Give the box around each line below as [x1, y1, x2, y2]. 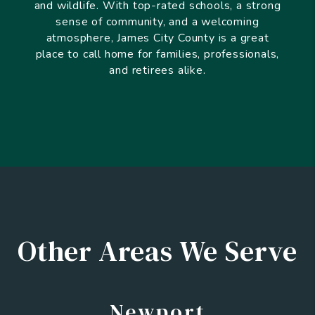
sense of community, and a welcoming [56, 13, 259, 30]
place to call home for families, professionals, [35, 46, 280, 62]
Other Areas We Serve [18, 231, 297, 270]
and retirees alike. [109, 62, 206, 78]
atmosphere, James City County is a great [46, 30, 269, 46]
